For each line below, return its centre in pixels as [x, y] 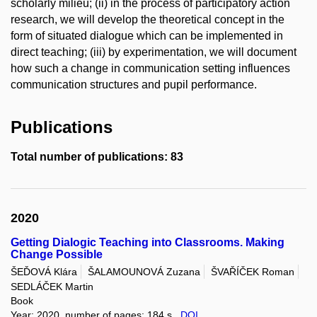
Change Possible [57, 254]
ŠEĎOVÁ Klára [44, 272]
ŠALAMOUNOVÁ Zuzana [144, 272]
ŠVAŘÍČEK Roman [253, 272]
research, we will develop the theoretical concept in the [148, 20]
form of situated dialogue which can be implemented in [147, 36]
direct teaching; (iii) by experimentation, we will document [154, 52]
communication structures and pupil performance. [134, 85]
